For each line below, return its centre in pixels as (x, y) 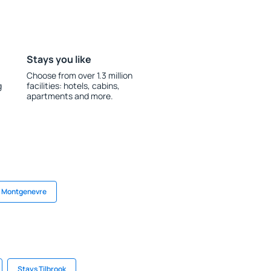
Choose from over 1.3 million (79, 75)
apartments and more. (70, 96)
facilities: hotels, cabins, (73, 86)
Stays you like (59, 59)
